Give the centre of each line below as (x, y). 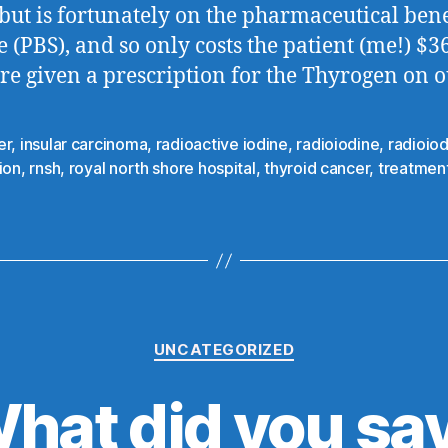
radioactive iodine (221, 144)
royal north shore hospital (162, 168)
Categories (267, 340)
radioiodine (338, 144)
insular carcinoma (83, 144)
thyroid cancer (317, 168)
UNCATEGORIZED (224, 349)
